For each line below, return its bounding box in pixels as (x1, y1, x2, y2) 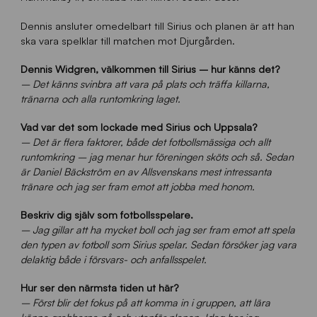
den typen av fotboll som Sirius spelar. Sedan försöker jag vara (20, 238, 296, 251)
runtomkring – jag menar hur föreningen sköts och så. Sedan (20, 149, 294, 163)
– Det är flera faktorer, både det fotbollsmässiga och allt (20, 134, 270, 148)
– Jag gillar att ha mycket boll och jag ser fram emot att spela (20, 223, 295, 236)
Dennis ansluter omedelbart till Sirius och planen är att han (20, 18, 294, 32)
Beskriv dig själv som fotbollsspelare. (20, 208, 193, 221)
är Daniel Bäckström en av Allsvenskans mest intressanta (20, 164, 272, 178)
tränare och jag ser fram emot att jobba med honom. (20, 179, 255, 192)
